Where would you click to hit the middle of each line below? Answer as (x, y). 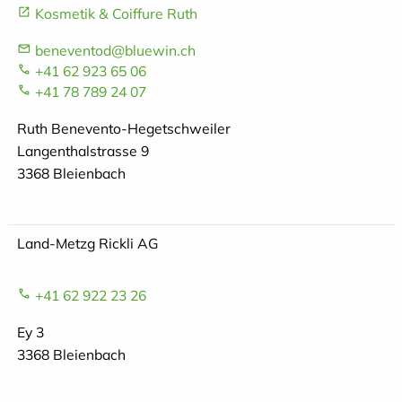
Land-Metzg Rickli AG (87, 243)
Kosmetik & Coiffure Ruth (116, 14)
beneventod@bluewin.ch (115, 51)
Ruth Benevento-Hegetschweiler (123, 129)
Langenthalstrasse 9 (83, 151)
